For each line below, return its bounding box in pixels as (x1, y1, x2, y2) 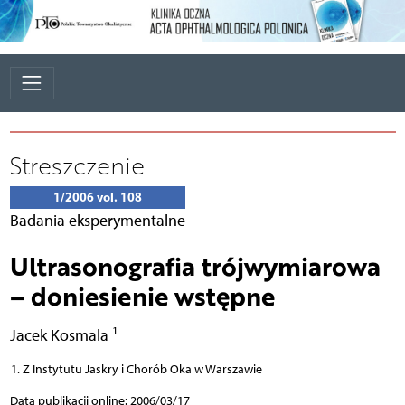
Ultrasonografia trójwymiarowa (9, 247, 381, 284)
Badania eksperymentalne (9, 210, 185, 230)
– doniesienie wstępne (9, 277, 275, 314)
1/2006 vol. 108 (52, 188, 142, 205)
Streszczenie (9, 148, 145, 182)
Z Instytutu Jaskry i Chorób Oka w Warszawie (22, 361, 262, 377)
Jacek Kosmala (9, 325, 112, 344)
